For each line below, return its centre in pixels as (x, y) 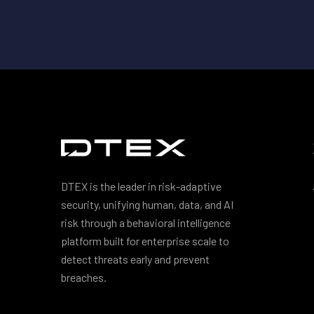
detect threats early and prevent (135, 259)
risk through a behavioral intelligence (146, 223)
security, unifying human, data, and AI (147, 204)
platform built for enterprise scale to (145, 241)
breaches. (84, 277)
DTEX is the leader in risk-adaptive (141, 186)
